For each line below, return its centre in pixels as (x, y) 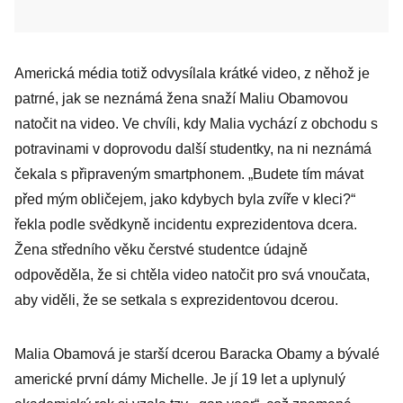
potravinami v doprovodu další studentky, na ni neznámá (193, 149)
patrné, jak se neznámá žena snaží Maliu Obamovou (181, 99)
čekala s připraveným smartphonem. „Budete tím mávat (189, 174)
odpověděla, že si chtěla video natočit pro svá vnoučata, (192, 275)
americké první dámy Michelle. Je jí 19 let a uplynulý (180, 379)
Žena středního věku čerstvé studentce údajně (161, 250)
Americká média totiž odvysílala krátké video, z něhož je (192, 73)
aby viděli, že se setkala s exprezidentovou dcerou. (176, 300)
